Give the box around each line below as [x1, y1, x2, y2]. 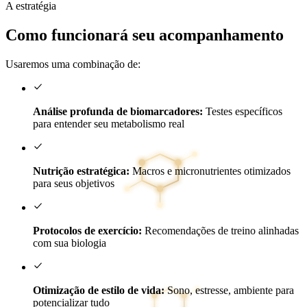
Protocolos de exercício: [33, 225, 142, 237]
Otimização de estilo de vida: [33, 284, 164, 297]
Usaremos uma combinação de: [5, 58, 140, 71]
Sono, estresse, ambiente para [164, 284, 294, 297]
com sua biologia [33, 237, 106, 249]
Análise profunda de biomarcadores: [33, 106, 203, 118]
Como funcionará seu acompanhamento [5, 26, 284, 45]
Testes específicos [203, 106, 282, 118]
